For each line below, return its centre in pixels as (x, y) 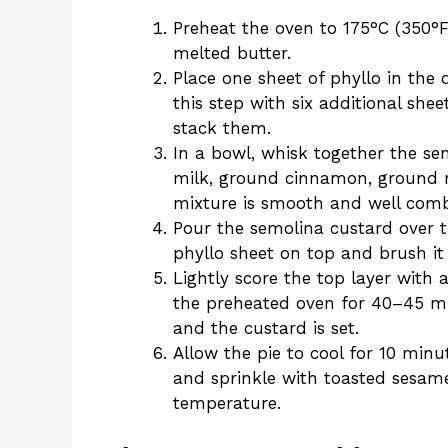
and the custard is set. (266, 328)
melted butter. (232, 53)
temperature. (227, 403)
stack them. (222, 128)
